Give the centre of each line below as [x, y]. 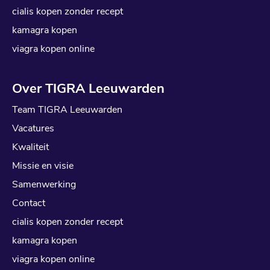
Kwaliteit [30, 147]
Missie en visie [43, 165]
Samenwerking [44, 184]
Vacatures [33, 128]
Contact [29, 203]
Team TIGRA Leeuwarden [67, 109]
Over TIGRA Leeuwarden [88, 88]
